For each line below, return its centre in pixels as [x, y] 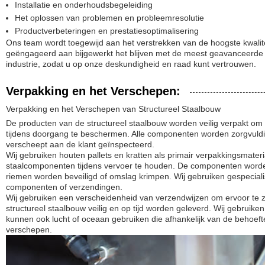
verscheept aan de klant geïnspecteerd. [80, 144]
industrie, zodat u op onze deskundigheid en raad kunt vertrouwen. [131, 64]
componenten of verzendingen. [64, 187]
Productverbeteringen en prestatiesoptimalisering [107, 31]
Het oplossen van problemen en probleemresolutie [109, 18]
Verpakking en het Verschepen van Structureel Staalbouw [113, 109]
